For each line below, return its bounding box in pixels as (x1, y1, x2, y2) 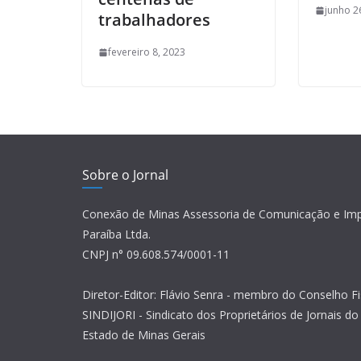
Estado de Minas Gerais (82, 327, 205, 343)
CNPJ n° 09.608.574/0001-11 (82, 247, 230, 263)
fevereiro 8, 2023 (108, 45, 185, 60)
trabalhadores (98, 9, 210, 31)
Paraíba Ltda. (82, 226, 151, 243)
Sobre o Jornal (82, 166, 168, 185)
